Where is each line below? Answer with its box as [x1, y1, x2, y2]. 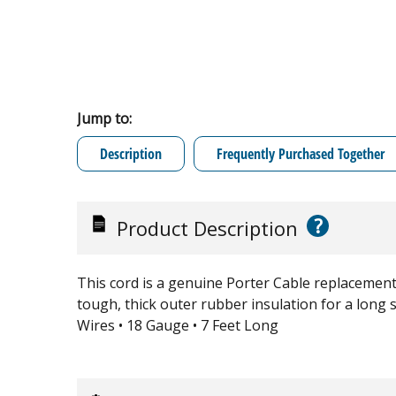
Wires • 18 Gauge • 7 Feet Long [77, 315, 278, 335]
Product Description [117, 214, 298, 241]
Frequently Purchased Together [217, 143, 385, 164]
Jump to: [77, 108, 132, 128]
